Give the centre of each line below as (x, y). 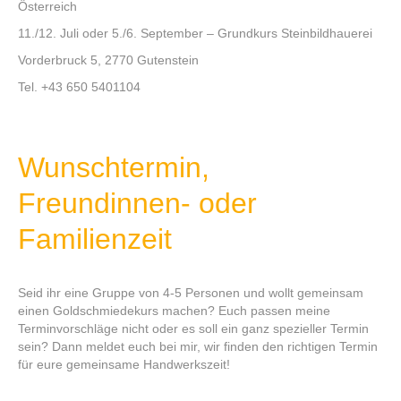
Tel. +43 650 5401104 (79, 86)
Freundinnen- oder (137, 203)
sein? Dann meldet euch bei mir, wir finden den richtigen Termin (198, 346)
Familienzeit (95, 239)
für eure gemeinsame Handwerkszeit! (124, 364)
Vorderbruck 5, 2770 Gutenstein (108, 60)
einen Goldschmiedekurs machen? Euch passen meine (174, 310)
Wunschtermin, (114, 167)
